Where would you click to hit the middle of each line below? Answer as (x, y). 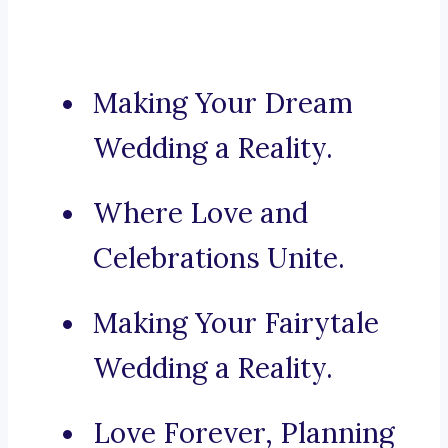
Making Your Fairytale (236, 323)
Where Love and (200, 213)
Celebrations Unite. (219, 258)
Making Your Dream (223, 103)
